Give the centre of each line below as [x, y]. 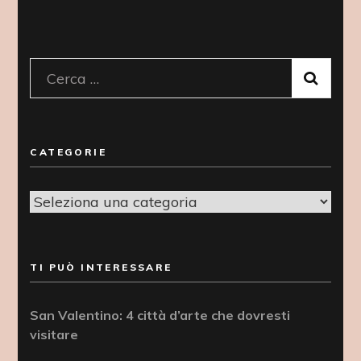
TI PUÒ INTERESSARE [101, 267]
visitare [54, 334]
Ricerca [72, 77]
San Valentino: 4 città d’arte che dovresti [160, 315]
